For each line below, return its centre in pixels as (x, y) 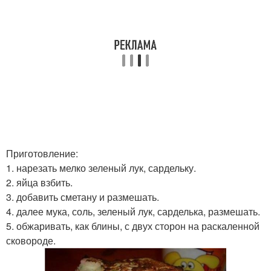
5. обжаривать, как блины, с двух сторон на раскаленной (133, 226)
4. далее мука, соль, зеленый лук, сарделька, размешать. (133, 211)
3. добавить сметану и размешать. (83, 197)
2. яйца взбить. (39, 182)
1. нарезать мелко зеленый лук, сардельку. (101, 168)
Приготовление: (42, 153)
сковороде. (31, 240)
